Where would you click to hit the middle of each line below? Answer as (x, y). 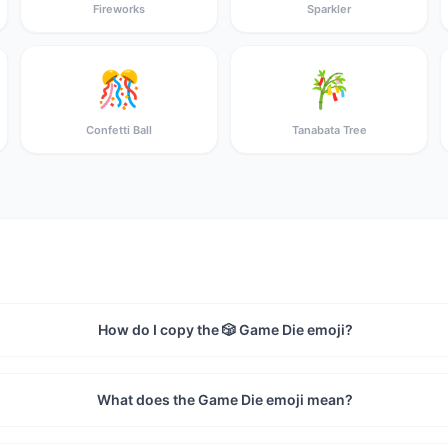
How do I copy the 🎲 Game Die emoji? (225, 329)
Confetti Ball (119, 130)
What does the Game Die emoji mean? (225, 399)
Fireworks (119, 9)
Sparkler (329, 9)
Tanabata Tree (329, 130)
